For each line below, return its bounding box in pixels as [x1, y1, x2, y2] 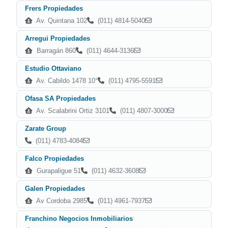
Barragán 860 [35, 47, 76, 54]
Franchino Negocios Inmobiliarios [25, 215, 133, 222]
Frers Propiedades [25, 5, 83, 12]
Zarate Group [25, 125, 66, 132]
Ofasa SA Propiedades [25, 95, 96, 102]
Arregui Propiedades [25, 35, 90, 42]
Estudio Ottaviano [25, 65, 81, 72]
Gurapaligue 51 [35, 167, 81, 175]
